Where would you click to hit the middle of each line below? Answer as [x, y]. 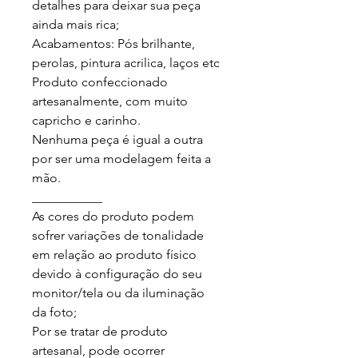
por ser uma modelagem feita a [123, 158]
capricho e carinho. [86, 120]
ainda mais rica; [76, 24]
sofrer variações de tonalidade [119, 235]
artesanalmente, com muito [111, 101]
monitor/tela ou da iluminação [120, 292]
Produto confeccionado [101, 82]
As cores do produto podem [115, 216]
